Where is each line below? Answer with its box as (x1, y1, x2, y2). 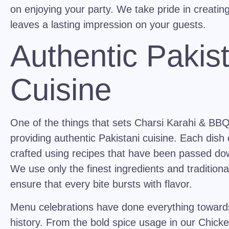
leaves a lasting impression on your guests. (10, 18, 206, 30)
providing (10, 132, 54, 144)
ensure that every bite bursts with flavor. (10, 178, 192, 190)
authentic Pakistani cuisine (54, 132, 174, 144)
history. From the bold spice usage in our (10, 216, 195, 228)
